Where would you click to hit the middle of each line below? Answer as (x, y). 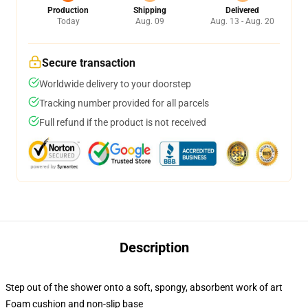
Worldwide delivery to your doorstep (115, 84)
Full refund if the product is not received (123, 122)
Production (68, 10)
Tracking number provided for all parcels (124, 103)
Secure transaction (89, 63)
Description (154, 247)
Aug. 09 (150, 21)
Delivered (242, 10)
